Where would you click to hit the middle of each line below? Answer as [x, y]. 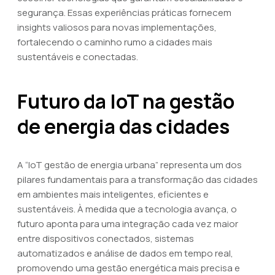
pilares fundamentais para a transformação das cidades [137, 180]
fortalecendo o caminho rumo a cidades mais [115, 42]
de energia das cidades [123, 126]
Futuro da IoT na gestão [126, 101]
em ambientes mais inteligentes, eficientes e [113, 194]
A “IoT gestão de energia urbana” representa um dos [130, 165]
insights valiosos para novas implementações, [117, 27]
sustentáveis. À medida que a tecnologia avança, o [127, 209]
